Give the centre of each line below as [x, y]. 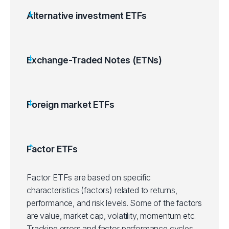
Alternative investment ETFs [87, 16]
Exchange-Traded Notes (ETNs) [94, 60]
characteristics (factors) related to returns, [102, 190]
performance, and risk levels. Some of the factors [114, 203]
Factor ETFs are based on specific [89, 177]
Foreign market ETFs [71, 105]
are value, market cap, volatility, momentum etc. [111, 216]
